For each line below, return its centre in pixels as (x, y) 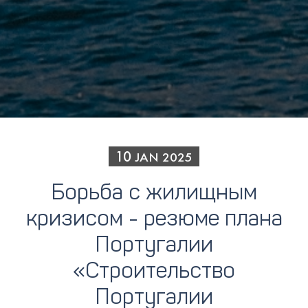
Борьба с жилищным (154, 194)
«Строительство (154, 272)
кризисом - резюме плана (154, 220)
